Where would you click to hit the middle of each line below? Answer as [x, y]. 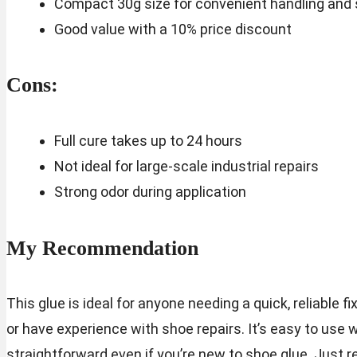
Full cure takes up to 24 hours [148, 140]
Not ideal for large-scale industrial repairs [186, 166]
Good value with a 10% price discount [173, 29]
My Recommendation [102, 248]
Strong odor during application [150, 191]
